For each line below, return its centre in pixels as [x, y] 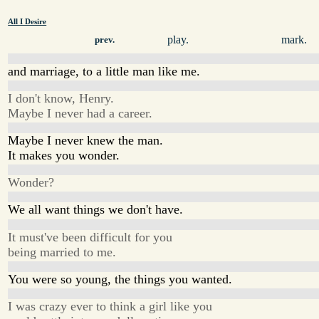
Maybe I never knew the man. [86, 140]
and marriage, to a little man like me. [104, 71]
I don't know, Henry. [61, 98]
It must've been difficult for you [90, 237]
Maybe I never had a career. [80, 113]
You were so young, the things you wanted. [120, 279]
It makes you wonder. [64, 155]
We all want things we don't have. [96, 210]
